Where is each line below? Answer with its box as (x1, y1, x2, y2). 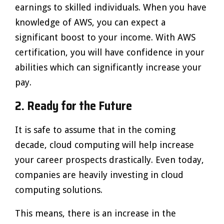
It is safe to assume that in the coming (15, 124, 175, 135)
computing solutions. (15, 184, 102, 195)
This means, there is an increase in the (15, 208, 176, 218)
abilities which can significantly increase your (15, 62, 201, 72)
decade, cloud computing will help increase (15, 139, 194, 150)
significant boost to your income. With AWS (15, 32, 195, 42)
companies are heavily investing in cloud (15, 169, 183, 180)
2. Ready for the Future (15, 96, 132, 115)
